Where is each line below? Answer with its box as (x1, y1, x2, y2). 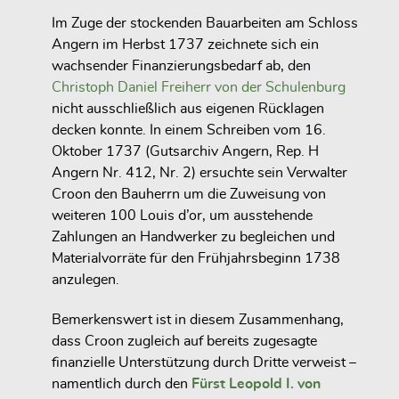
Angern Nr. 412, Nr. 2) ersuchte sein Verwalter (52, 166, 347, 181)
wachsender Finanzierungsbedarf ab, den (52, 59, 311, 74)
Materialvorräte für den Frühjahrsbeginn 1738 (52, 251, 340, 266)
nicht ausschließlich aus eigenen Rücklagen (52, 102, 324, 117)
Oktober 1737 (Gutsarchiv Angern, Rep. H (52, 144, 319, 159)
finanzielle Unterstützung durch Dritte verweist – (52, 354, 356, 370)
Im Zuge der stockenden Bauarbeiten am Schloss (52, 16, 358, 31)
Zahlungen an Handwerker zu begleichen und (52, 230, 335, 245)
